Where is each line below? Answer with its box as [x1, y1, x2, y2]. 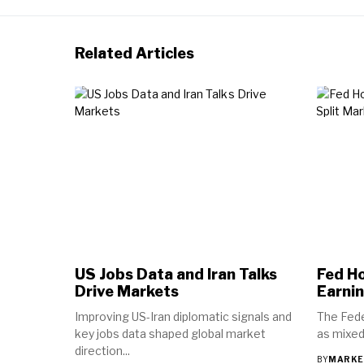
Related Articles [75, 45, 194, 63]
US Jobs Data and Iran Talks [75, 265, 277, 283]
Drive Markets [75, 282, 179, 300]
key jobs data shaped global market [75, 326, 266, 340]
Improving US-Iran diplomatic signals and [75, 309, 292, 323]
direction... [75, 343, 130, 357]
